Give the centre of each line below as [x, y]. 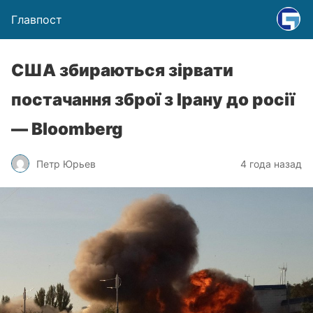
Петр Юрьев [66, 163]
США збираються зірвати [122, 70]
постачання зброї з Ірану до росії [153, 100]
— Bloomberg [67, 129]
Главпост [37, 20]
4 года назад [271, 163]
